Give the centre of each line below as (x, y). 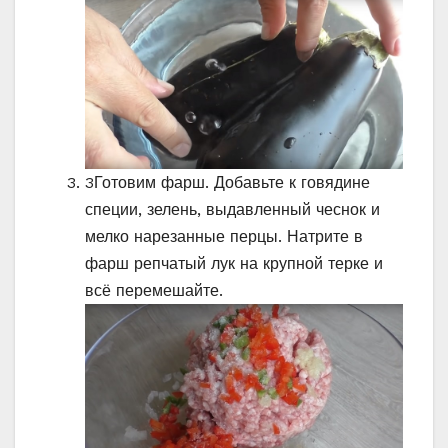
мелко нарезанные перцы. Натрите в (224, 237)
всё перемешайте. (154, 291)
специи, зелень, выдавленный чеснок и (232, 210)
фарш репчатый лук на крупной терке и (234, 264)
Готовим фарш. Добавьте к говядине (232, 183)
